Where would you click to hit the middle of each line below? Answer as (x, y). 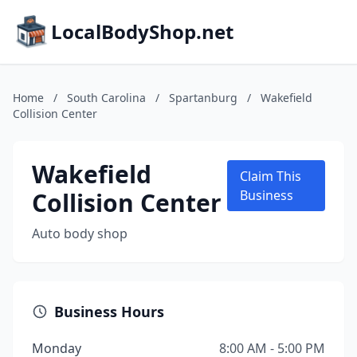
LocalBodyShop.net (142, 31)
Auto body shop (80, 233)
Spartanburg (203, 98)
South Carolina (106, 98)
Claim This (270, 176)
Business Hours (109, 312)
